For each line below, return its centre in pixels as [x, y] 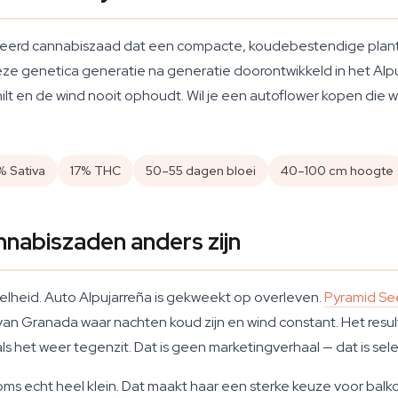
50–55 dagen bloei [201, 171]
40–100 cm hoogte [337, 171]
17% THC [96, 171]
